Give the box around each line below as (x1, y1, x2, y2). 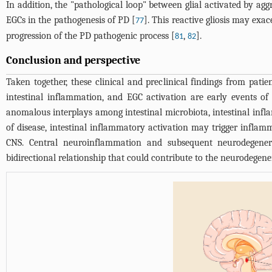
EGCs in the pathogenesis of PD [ (6, 14, 136, 25)
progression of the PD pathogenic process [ (6, 30, 175, 41)
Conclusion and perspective (6, 53, 140, 67)
